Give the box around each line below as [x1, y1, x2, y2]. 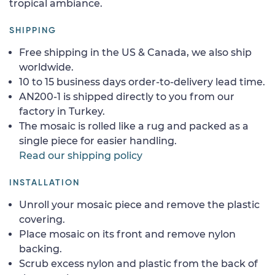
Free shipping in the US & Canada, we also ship [19, 46, 252, 58]
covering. [19, 213, 65, 225]
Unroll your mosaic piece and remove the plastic [19, 198, 260, 211]
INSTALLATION [9, 178, 80, 187]
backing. [19, 242, 62, 255]
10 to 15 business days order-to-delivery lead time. [19, 76, 265, 88]
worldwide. [19, 61, 74, 73]
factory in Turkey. [19, 105, 105, 117]
